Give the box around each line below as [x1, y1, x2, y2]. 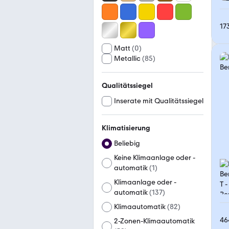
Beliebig [114, 139, 140, 148]
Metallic [114, 54, 141, 63]
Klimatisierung [102, 124, 150, 132]
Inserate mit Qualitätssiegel [114, 97, 203, 105]
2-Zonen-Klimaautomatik [114, 217, 195, 225]
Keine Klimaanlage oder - [114, 153, 195, 162]
